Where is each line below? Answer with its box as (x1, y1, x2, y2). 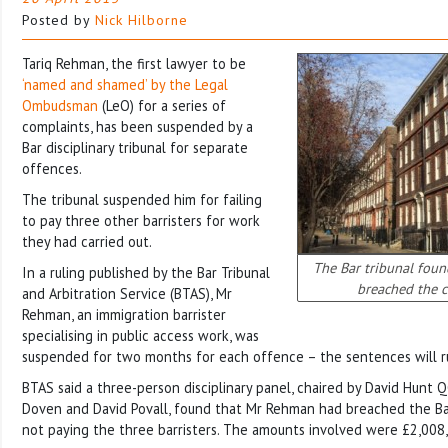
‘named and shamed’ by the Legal (22, 74, 228, 94)
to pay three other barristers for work (22, 210, 260, 230)
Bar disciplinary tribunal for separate (22, 137, 248, 157)
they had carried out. (22, 231, 152, 251)
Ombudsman (22, 95, 98, 115)
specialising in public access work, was (22, 325, 259, 345)
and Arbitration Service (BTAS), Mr (22, 283, 232, 303)
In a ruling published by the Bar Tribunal (22, 262, 270, 282)
